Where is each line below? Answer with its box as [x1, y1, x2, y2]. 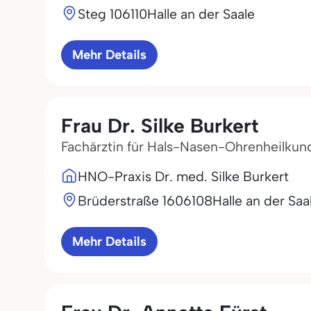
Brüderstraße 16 [78, 192, 175, 209]
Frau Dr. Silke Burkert [61, 114, 258, 137]
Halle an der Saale [147, 6, 255, 22]
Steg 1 [78, 6, 114, 22]
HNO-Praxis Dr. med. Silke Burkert [78, 168, 289, 185]
